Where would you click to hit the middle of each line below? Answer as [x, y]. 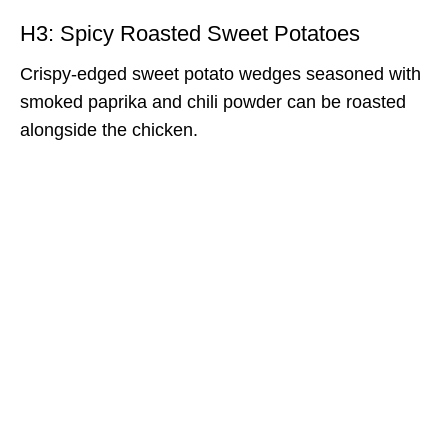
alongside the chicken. [109, 129]
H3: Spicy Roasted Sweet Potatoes [190, 33]
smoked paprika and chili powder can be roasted [213, 101]
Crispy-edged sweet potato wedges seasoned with [220, 73]
